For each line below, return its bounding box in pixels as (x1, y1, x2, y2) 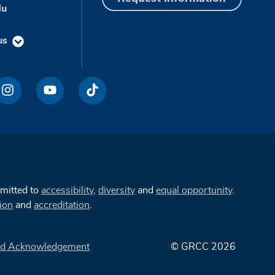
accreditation (34, 199, 90, 210)
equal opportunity (156, 185, 232, 195)
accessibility (41, 185, 93, 195)
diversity (98, 185, 135, 195)
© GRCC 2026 (171, 241, 236, 252)
